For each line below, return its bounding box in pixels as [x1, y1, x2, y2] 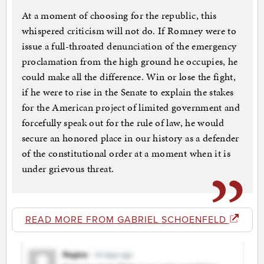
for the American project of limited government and [21, 100, 240, 115]
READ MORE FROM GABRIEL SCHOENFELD [25, 214, 229, 226]
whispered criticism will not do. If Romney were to [21, 24, 237, 38]
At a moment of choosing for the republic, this [21, 8, 217, 23]
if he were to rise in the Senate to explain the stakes [21, 85, 234, 100]
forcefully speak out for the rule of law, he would [21, 115, 225, 130]
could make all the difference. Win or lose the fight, [21, 70, 236, 84]
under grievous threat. [21, 161, 114, 176]
